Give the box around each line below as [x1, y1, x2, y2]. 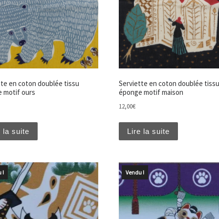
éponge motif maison [118, 88, 183, 97]
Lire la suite [127, 127, 170, 135]
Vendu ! [125, 169, 144, 176]
